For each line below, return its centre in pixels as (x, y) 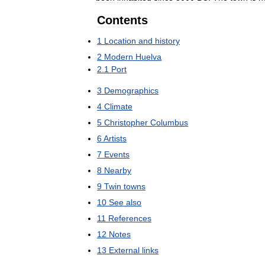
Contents (122, 20)
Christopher (126, 122)
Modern (119, 57)
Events (117, 154)
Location (120, 41)
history (167, 41)
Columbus (169, 122)
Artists (115, 138)
